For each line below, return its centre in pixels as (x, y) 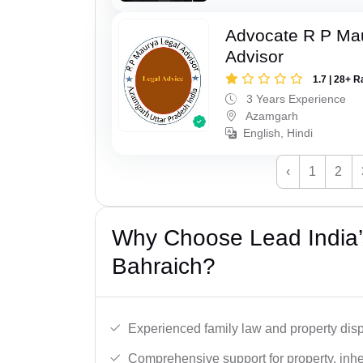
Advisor (255, 56)
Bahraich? (164, 266)
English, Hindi (278, 132)
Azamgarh (271, 115)
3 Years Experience (295, 98)
